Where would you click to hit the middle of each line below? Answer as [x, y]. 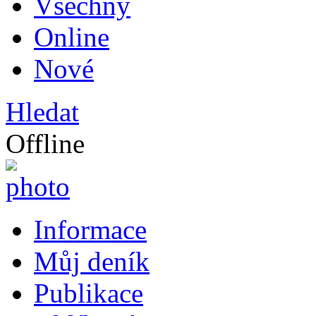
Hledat [42, 112]
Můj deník [92, 262]
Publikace [89, 293]
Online [72, 37]
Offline [45, 144]
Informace [90, 230]
